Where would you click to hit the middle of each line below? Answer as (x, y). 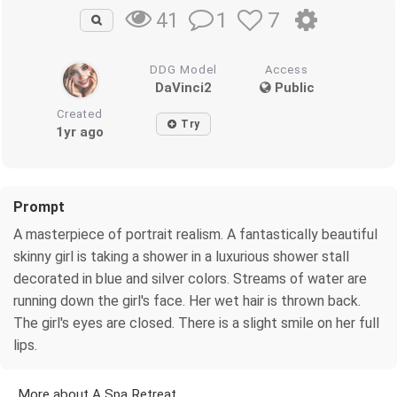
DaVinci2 (184, 87)
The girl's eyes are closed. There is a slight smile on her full (196, 323)
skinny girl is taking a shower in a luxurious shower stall (181, 256)
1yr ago (80, 132)
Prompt (39, 206)
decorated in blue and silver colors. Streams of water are (190, 278)
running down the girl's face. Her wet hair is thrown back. (187, 300)
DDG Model (184, 69)
